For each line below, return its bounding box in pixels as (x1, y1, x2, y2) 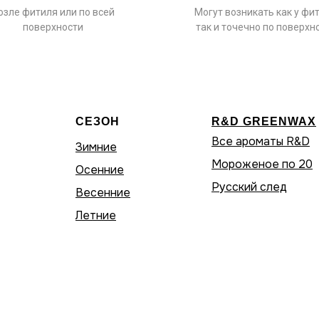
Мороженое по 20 (211, 157, 313, 172)
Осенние (75, 162, 124, 177)
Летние (75, 208, 116, 223)
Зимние (75, 140, 117, 155)
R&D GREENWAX (211, 115, 316, 127)
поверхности (22, 21, 83, 33)
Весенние (75, 185, 130, 200)
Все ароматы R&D (211, 134, 310, 149)
